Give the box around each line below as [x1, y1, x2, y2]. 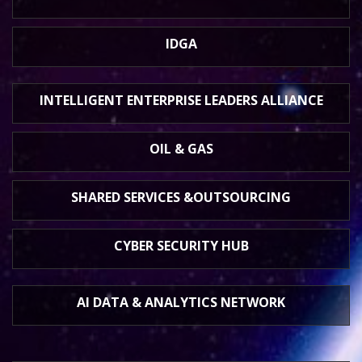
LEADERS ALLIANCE [204, 91, 323, 109]
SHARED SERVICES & [71, 188, 193, 206]
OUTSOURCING [193, 188, 291, 206]
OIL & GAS [149, 140, 213, 158]
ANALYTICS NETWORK [145, 293, 285, 311]
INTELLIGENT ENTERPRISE [39, 91, 204, 109]
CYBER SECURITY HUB [113, 237, 249, 255]
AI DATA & [77, 293, 145, 311]
